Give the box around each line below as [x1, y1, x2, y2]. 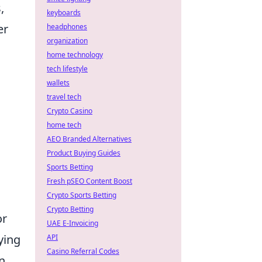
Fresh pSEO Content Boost [47, 176, 132, 186]
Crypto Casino [47, 106, 92, 116]
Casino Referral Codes [47, 246, 119, 256]
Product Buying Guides [47, 148, 120, 158]
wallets [47, 78, 70, 88]
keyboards [47, 8, 81, 18]
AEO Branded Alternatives [47, 134, 132, 144]
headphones [47, 22, 87, 32]
